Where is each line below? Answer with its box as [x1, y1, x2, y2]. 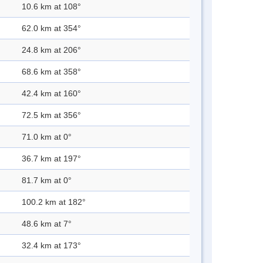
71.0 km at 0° [22, 132, 72, 142]
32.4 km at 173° [22, 241, 81, 251]
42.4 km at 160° [22, 89, 81, 99]
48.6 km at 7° [22, 219, 72, 229]
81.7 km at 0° [22, 176, 72, 186]
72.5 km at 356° [22, 110, 81, 120]
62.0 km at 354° [22, 23, 81, 33]
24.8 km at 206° [22, 45, 81, 55]
